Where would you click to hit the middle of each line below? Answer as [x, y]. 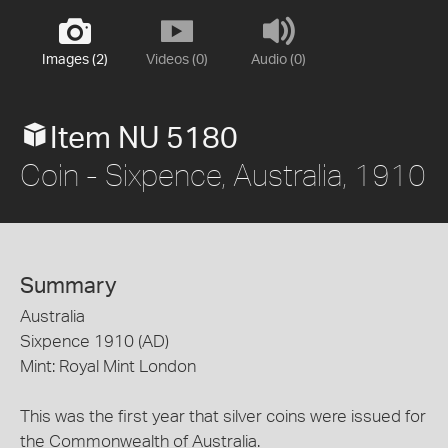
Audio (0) [278, 60]
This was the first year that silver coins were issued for [223, 416]
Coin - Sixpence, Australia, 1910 [223, 174]
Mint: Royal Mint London [108, 366]
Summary [68, 286]
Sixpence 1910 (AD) [94, 341]
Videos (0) [176, 60]
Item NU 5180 [144, 139]
